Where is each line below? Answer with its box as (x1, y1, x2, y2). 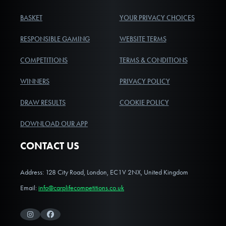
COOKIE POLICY (119, 98, 169, 107)
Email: (20, 184, 38, 193)
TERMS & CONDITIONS (119, 56, 188, 65)
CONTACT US (20, 140, 79, 152)
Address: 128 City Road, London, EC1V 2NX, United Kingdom (20, 168, 188, 177)
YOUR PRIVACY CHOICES (119, 14, 195, 23)
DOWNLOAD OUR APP (20, 120, 88, 129)
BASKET (20, 14, 42, 23)
